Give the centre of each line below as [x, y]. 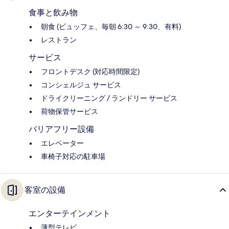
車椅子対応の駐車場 [73, 157]
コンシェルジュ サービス [81, 85]
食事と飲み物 [53, 13]
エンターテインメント [70, 214]
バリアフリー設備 [61, 129]
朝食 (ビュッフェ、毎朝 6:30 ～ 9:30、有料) [111, 27]
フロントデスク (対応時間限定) [90, 72]
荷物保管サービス [70, 112]
